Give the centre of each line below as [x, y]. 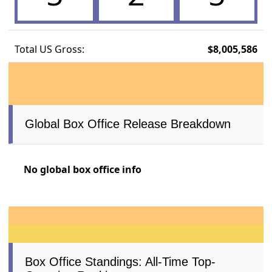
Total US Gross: [50, 49]
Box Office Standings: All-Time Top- [121, 261]
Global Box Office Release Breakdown [128, 124]
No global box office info [83, 169]
